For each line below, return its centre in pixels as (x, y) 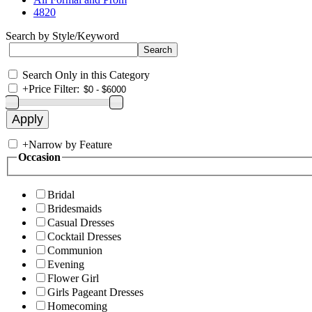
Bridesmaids (75, 208)
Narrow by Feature (70, 145)
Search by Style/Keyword (62, 36)
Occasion (39, 157)
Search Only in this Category (86, 75)
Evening (66, 264)
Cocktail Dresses (84, 236)
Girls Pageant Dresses (95, 292)
